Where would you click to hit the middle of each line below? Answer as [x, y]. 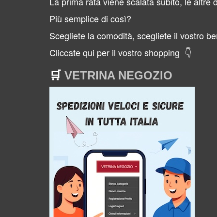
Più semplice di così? [90, 18]
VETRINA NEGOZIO [118, 75]
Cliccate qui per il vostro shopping [115, 52]
